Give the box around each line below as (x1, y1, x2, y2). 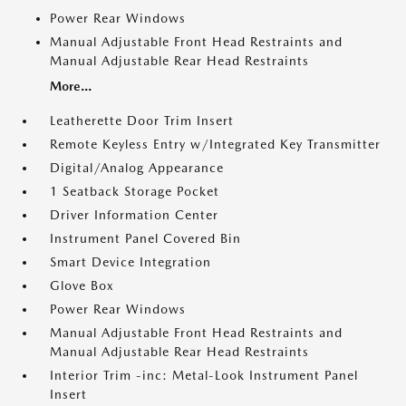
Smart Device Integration (50, 255, 211, 269)
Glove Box (50, 278, 114, 293)
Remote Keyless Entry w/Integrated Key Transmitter (50, 137, 381, 151)
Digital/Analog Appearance (50, 160, 224, 175)
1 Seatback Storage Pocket (50, 184, 219, 198)
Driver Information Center (50, 208, 218, 222)
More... (50, 79, 92, 93)
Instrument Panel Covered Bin (50, 231, 241, 246)
